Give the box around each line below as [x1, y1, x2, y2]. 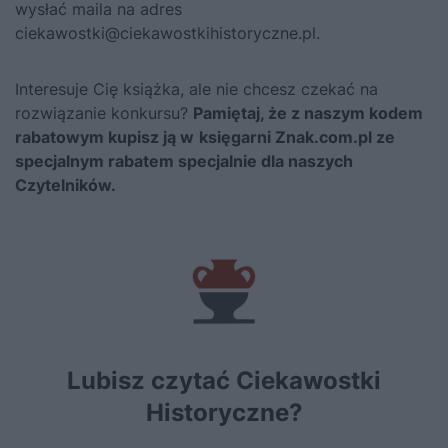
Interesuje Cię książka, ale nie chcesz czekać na [15, 79, 378, 99]
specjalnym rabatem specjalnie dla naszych [15, 151, 353, 171]
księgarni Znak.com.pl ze [199, 127, 395, 147]
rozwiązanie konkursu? [15, 103, 193, 123]
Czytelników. [15, 175, 116, 195]
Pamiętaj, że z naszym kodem [193, 103, 423, 123]
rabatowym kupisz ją [15, 127, 176, 147]
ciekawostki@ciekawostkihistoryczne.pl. [15, 23, 320, 43]
